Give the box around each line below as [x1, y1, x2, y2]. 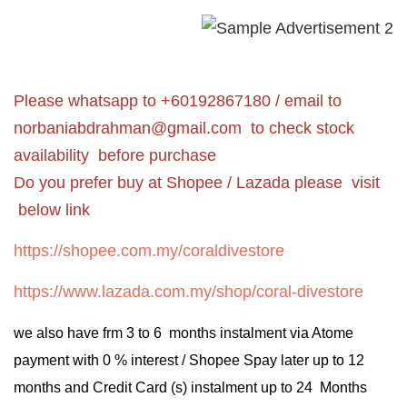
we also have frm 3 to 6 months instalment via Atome [14, 324, 353, 341]
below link [14, 200, 90, 219]
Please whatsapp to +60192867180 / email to [14, 91, 342, 110]
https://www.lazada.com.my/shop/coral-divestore [14, 282, 363, 301]
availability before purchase [14, 145, 216, 164]
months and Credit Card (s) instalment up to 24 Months [14, 379, 371, 395]
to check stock [242, 118, 354, 137]
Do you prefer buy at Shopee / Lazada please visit [14, 173, 380, 192]
